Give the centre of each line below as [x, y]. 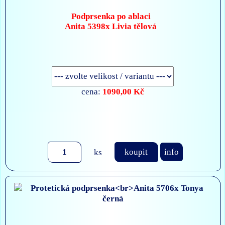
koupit [136, 152]
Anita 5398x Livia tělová [111, 27]
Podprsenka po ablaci [111, 17]
